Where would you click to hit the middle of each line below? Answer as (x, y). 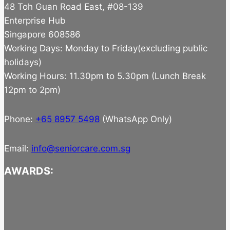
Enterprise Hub (35, 21)
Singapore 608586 (42, 35)
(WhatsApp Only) (136, 119)
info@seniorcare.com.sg (81, 149)
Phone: (20, 119)
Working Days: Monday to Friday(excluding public (106, 49)
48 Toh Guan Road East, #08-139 (74, 7)
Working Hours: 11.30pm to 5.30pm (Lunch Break (105, 76)
